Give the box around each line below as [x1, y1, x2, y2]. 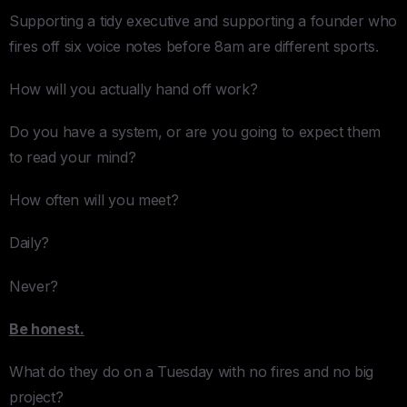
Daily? [9, 233, 50, 253]
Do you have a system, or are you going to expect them [9, 123, 382, 142]
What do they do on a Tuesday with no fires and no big [9, 362, 374, 381]
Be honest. [9, 319, 84, 338]
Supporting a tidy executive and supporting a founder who [9, 11, 398, 30]
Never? [9, 276, 59, 295]
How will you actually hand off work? [9, 79, 258, 98]
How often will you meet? [9, 191, 179, 210]
